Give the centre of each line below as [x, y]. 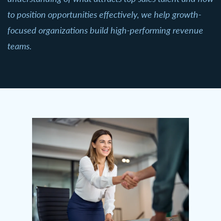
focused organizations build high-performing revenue [105, 30]
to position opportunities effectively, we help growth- [104, 14]
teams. [19, 46]
